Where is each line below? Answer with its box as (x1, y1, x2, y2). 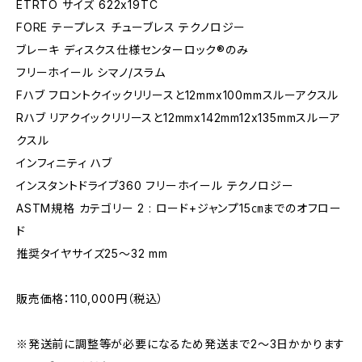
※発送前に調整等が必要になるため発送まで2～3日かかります (16, 337, 346, 351)
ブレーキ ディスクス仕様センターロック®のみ (16, 43, 249, 57)
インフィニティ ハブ (16, 156, 112, 170)
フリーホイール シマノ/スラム (16, 65, 166, 79)
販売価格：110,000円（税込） (16, 292, 164, 305)
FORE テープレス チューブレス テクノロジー (16, 20, 246, 34)
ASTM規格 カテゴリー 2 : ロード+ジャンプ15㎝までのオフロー (16, 201, 342, 215)
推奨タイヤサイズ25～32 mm (16, 246, 168, 260)
